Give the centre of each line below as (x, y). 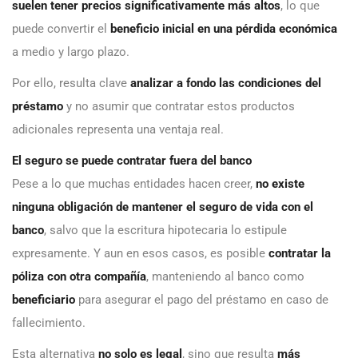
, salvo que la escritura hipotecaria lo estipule (165, 231)
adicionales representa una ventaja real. (118, 130)
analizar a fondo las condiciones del (226, 84)
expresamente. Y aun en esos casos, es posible (140, 254)
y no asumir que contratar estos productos (179, 107)
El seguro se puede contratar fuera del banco (132, 161)
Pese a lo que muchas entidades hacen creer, (134, 184)
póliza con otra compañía (79, 277)
